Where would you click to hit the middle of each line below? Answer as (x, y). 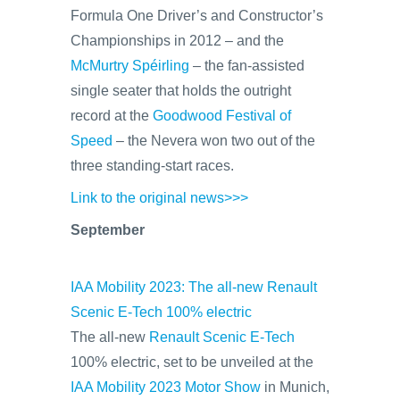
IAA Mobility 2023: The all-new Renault (194, 287)
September (108, 230)
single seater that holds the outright (181, 91)
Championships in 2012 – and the (177, 41)
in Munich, (295, 387)
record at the (112, 116)
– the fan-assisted (247, 66)
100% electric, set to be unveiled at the (192, 362)
